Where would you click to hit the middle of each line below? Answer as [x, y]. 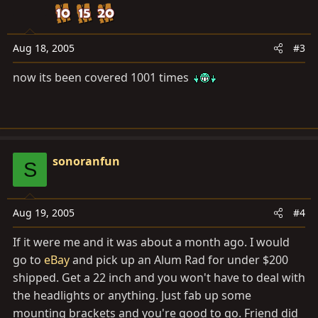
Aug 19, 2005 [44, 213]
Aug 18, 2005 [44, 48]
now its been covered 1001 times [102, 77]
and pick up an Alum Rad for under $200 [179, 260]
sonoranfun [86, 161]
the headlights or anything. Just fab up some [132, 295]
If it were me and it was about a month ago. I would [151, 242]
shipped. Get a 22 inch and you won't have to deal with [159, 278]
